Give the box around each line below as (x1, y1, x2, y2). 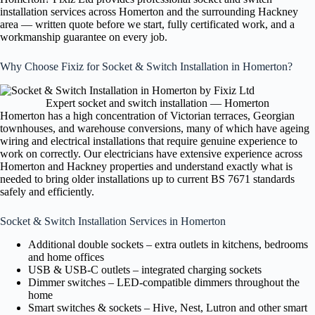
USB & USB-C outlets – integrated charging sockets (28, 263, 262, 276)
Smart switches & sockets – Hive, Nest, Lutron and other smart (28, 301, 307, 314)
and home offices (28, 250, 104, 263)
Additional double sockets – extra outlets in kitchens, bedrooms (28, 238, 308, 250)
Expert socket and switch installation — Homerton (46, 97, 269, 110)
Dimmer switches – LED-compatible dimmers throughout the (28, 276, 300, 288)
